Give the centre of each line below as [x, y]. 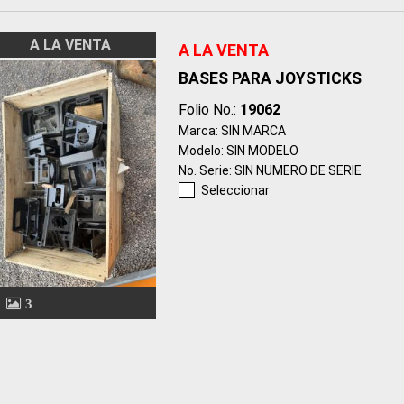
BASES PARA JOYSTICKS [270, 78]
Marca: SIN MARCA [232, 130]
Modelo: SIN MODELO [238, 150]
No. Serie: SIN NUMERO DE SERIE [270, 170]
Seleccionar [235, 190]
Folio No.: [209, 109]
